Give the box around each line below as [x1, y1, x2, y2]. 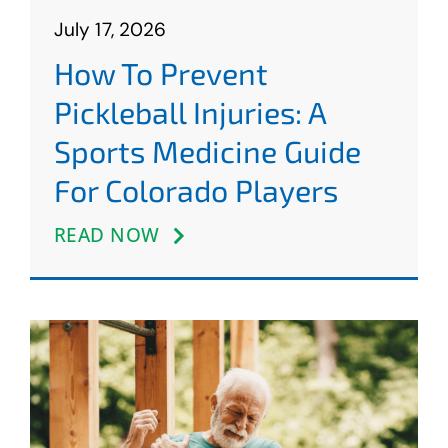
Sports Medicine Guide [53, 132, 361, 169]
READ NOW [53, 221, 160, 248]
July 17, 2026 [53, 16, 167, 42]
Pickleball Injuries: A [53, 93, 326, 130]
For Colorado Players [53, 171, 338, 208]
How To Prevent [53, 54, 268, 91]
